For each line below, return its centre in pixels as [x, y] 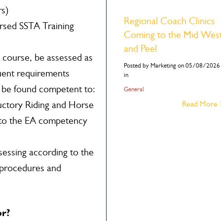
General [134, 89]
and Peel [140, 49]
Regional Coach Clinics [169, 21]
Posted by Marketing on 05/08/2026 [172, 65]
